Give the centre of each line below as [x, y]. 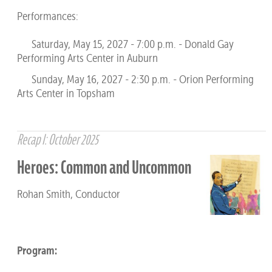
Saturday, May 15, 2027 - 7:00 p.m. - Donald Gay [125, 44]
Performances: [47, 16]
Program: [37, 250]
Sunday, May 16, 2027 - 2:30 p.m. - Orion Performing [135, 79]
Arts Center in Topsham [66, 93]
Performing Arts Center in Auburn [87, 58]
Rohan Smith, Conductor [68, 194]
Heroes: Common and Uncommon [104, 168]
